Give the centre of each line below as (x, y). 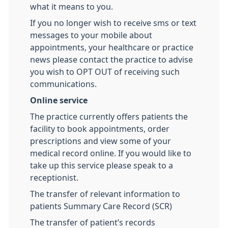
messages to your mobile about (91, 35)
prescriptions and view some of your (101, 141)
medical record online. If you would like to (111, 153)
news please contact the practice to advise (111, 59)
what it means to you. (72, 6)
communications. (63, 84)
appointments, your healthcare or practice (112, 47)
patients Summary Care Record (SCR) (101, 206)
